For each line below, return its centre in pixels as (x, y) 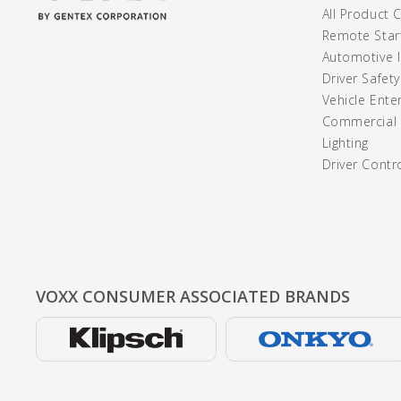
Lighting (345, 143)
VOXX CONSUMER (107, 297)
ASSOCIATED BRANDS (264, 297)
